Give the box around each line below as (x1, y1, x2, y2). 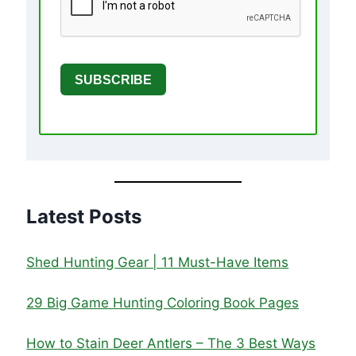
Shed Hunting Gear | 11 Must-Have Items (26, 253, 289, 270)
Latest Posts (26, 205, 142, 229)
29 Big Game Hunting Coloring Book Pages (26, 294, 300, 311)
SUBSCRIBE (75, 72, 152, 87)
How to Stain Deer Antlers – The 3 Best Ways (26, 335, 316, 351)
